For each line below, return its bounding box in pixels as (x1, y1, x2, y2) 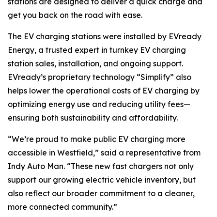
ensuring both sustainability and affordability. (8, 113, 178, 123)
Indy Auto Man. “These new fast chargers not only (8, 161, 194, 171)
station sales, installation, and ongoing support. (8, 59, 183, 69)
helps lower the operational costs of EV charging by (8, 86, 200, 96)
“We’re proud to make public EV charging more (8, 134, 186, 144)
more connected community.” (8, 202, 117, 212)
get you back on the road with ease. (8, 10, 142, 20)
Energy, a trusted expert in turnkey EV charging (8, 45, 186, 55)
